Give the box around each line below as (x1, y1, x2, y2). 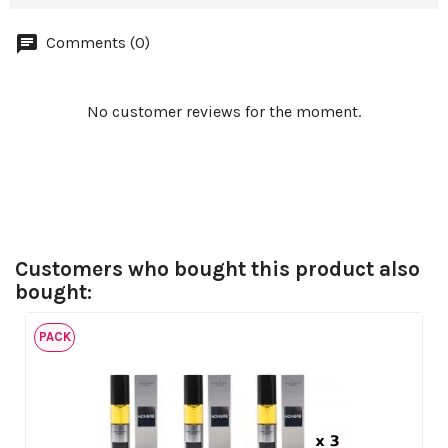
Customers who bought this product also (15, 257, 420, 282)
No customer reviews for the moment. (87, 102, 361, 122)
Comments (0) (42, 33, 150, 53)
